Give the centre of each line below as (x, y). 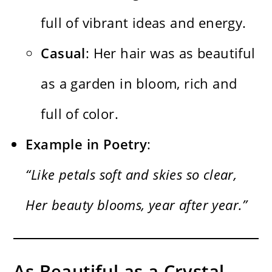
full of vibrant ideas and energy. (144, 23)
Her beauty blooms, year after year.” (137, 205)
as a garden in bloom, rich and (139, 83)
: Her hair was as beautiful (170, 53)
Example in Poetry (87, 144)
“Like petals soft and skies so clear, (131, 175)
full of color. (80, 114)
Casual (63, 53)
